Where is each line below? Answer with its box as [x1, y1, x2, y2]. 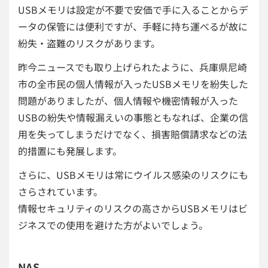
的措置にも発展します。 [18, 144, 122, 159]
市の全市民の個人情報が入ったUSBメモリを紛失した [18, 77, 248, 92]
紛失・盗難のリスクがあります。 [18, 36, 160, 51]
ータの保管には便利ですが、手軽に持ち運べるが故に [18, 19, 248, 34]
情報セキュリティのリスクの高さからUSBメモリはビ [18, 201, 248, 216]
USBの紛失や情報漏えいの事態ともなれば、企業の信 [18, 110, 248, 125]
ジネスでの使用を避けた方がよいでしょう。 [18, 218, 208, 233]
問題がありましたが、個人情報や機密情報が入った [18, 93, 238, 108]
